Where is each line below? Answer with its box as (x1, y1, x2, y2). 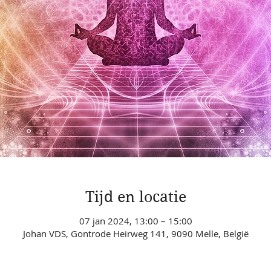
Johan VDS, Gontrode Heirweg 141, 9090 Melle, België (22, 227, 249, 240)
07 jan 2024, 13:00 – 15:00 (79, 214, 192, 227)
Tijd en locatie (85, 188, 186, 206)
